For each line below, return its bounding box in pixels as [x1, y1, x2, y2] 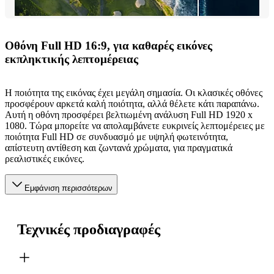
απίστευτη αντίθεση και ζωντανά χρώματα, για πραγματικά [5, 142, 232, 153]
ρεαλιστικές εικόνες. [5, 153, 84, 164]
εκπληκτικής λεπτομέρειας [5, 53, 138, 66]
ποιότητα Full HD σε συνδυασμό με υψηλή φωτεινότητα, [5, 131, 228, 142]
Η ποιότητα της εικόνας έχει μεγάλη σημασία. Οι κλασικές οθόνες [5, 87, 262, 98]
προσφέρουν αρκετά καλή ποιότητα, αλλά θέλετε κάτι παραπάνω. [5, 98, 259, 109]
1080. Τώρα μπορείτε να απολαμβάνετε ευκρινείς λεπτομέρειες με [5, 120, 265, 131]
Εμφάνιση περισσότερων [24, 183, 113, 193]
